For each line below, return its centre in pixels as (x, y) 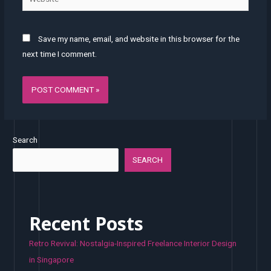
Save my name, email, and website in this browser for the (139, 38)
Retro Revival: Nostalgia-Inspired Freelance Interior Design (133, 243)
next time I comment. (59, 54)
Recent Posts (87, 223)
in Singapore (52, 259)
